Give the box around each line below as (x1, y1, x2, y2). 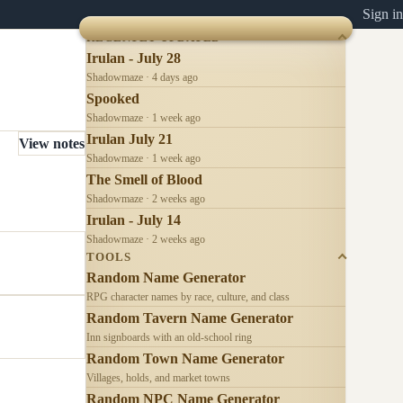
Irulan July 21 (86, 130, 173, 147)
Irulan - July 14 (86, 211, 181, 228)
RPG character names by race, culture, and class (86, 290, 290, 303)
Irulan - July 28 (86, 49, 181, 66)
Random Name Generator (86, 269, 246, 285)
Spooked (86, 90, 139, 106)
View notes (19, 135, 85, 151)
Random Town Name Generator (86, 350, 284, 366)
